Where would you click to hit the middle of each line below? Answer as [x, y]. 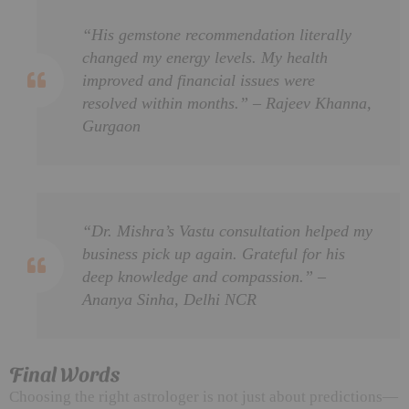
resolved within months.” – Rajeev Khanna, [227, 103]
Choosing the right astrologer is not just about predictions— [204, 396]
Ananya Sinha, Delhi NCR [169, 299]
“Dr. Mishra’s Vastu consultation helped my [227, 231]
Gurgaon [111, 126]
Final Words [64, 373]
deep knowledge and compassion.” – [204, 276]
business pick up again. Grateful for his [214, 253]
